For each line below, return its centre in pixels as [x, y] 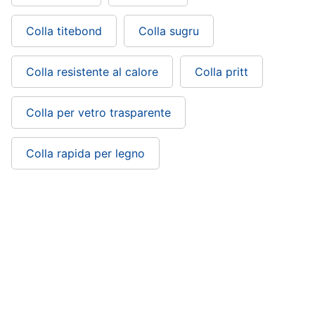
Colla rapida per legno [85, 153]
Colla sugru [169, 31]
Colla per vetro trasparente [98, 112]
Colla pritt [221, 71]
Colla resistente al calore [92, 71]
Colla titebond [64, 31]
